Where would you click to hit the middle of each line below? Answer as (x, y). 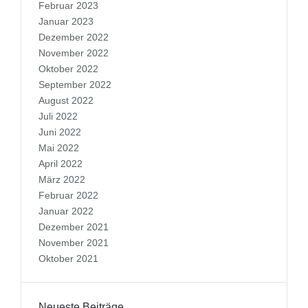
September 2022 (75, 85)
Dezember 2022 (74, 37)
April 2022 (60, 164)
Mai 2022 (59, 148)
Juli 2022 (58, 116)
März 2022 (62, 179)
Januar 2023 (66, 21)
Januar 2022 (66, 211)
